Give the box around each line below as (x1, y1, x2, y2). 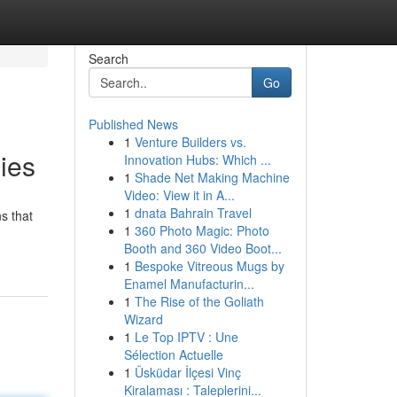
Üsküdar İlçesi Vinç (134, 363, 241, 381)
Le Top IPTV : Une (134, 328, 238, 346)
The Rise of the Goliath (134, 292, 264, 310)
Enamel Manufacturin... (123, 275, 254, 292)
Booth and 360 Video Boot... (123, 239, 282, 257)
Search (88, 50, 128, 67)
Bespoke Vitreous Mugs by (134, 257, 284, 275)
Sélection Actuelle (123, 346, 223, 363)
